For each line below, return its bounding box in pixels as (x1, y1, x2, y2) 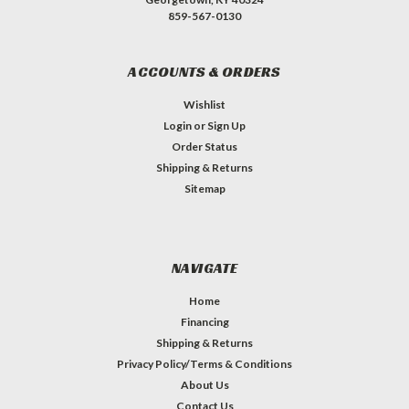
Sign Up (207, 119, 246, 133)
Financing (180, 315, 229, 330)
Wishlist (184, 98, 225, 112)
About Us (180, 378, 229, 393)
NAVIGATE (171, 258, 238, 278)
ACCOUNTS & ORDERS (128, 62, 281, 82)
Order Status (172, 140, 237, 154)
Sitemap (184, 182, 225, 196)
